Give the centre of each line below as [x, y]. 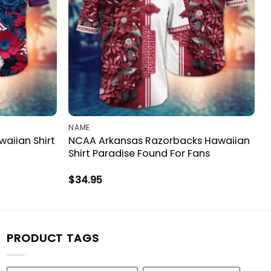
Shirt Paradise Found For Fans [139, 153]
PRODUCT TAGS [53, 238]
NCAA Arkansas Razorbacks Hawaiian [159, 140]
